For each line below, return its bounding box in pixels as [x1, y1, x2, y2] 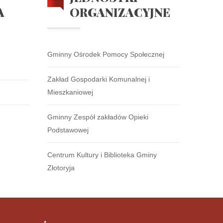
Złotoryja [47, 164, 75, 172]
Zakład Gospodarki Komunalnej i [47, 75, 150, 83]
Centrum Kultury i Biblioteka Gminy [47, 151, 157, 159]
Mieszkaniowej [47, 88, 93, 96]
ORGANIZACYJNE [69, 4, 170, 20]
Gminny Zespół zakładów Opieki [47, 113, 148, 121]
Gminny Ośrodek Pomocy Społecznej [47, 50, 164, 58]
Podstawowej [47, 126, 89, 134]
